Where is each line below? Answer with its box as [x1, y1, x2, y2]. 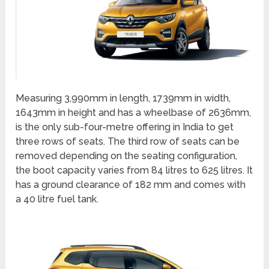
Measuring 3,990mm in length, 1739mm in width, [16, 92, 231, 104]
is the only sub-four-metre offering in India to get [16, 121, 234, 133]
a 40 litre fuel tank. [16, 193, 99, 205]
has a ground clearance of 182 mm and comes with [16, 178, 246, 190]
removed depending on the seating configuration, [16, 150, 238, 162]
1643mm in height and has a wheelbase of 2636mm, [16, 106, 252, 118]
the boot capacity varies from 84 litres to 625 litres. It [16, 164, 253, 176]
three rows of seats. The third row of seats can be [16, 135, 240, 147]
